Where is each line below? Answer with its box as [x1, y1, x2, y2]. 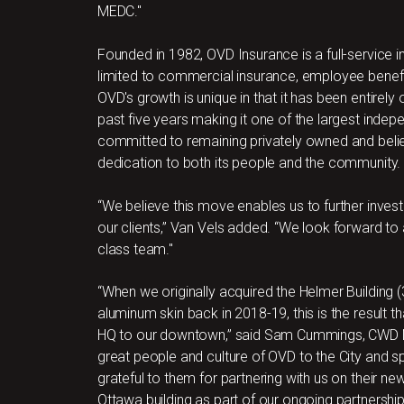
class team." [96, 240, 173, 258]
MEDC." [96, 3, 142, 21]
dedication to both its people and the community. [96, 153, 401, 171]
